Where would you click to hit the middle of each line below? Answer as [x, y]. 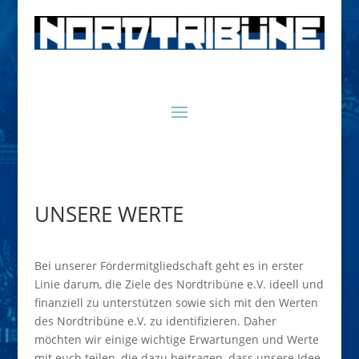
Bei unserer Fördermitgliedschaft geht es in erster [169, 266]
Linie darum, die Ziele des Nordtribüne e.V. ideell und [179, 284]
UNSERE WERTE [109, 214]
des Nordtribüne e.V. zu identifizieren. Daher [155, 321]
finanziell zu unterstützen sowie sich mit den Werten [176, 303]
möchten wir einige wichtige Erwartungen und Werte [176, 340]
